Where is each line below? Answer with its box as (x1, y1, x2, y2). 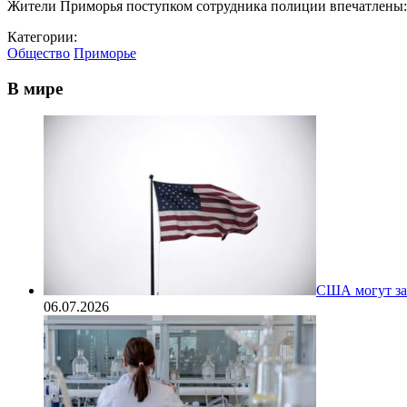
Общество (7, 45, 70, 61)
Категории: (7, 28, 77, 45)
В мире (7, 78, 63, 98)
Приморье (74, 45, 136, 61)
